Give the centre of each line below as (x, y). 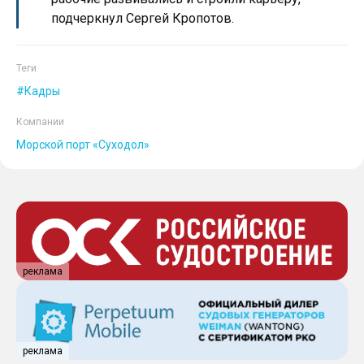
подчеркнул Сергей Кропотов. (143, 19)
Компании (40, 122)
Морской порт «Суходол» (83, 145)
